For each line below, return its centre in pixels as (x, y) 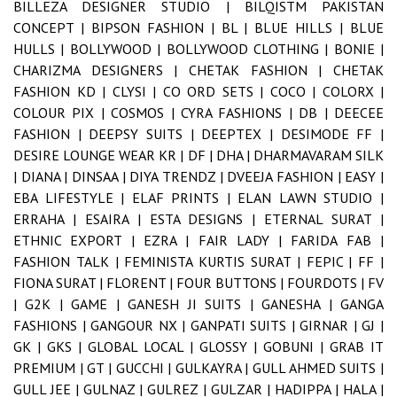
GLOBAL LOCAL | (144, 346)
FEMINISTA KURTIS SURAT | (215, 261)
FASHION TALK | (69, 261)
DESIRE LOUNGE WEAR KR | (101, 155)
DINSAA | (101, 176)
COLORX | (353, 91)
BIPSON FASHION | (156, 27)
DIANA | (47, 176)
